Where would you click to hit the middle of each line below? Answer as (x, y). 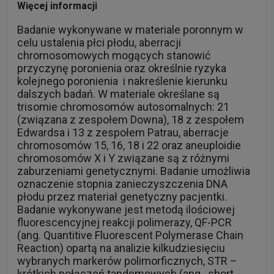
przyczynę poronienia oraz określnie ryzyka (122, 68)
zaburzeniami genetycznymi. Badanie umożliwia (134, 171)
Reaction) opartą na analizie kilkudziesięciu (121, 248)
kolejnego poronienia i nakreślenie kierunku (122, 81)
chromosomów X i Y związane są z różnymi (123, 158)
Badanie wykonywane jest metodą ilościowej (126, 209)
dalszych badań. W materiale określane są (118, 94)
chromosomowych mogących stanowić (114, 55)
